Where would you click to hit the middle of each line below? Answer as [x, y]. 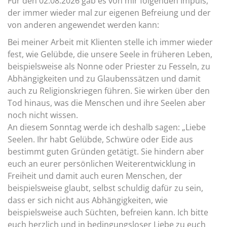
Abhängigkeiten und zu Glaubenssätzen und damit [104, 79]
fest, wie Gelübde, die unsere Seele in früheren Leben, [110, 54]
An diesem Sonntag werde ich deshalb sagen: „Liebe [107, 127]
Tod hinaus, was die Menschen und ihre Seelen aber [107, 103]
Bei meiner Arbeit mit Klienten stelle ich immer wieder [110, 42]
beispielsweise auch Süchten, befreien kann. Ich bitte [108, 212]
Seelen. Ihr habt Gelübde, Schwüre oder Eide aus [100, 139]
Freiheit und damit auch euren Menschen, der [95, 176]
